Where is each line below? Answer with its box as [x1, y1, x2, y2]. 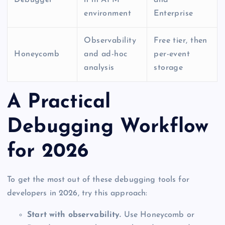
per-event [154, 50, 190, 58]
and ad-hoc [84, 50, 128, 58]
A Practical [7, 92, 111, 113]
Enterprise [154, 9, 193, 18]
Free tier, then [154, 36, 207, 45]
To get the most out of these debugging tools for [7, 175, 189, 184]
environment [84, 9, 132, 18]
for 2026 [7, 142, 89, 162]
